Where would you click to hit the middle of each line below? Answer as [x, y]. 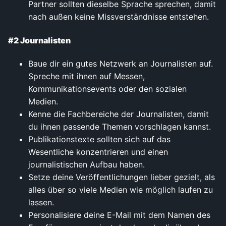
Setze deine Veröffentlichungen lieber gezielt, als [122, 177]
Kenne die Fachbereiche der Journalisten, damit [119, 114]
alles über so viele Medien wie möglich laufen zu [121, 189]
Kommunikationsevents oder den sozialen [107, 89]
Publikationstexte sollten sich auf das [99, 139]
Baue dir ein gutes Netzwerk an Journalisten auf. [121, 63]
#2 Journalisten [39, 40]
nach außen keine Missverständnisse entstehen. [119, 17]
